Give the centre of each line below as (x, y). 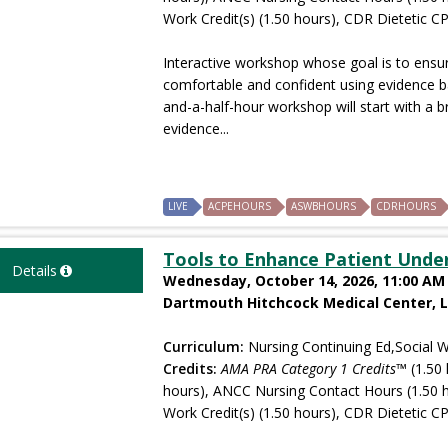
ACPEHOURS (240, 205)
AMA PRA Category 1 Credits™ (314, 368)
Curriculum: (204, 346)
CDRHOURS (406, 205)
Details (34, 270)
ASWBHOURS (324, 205)
